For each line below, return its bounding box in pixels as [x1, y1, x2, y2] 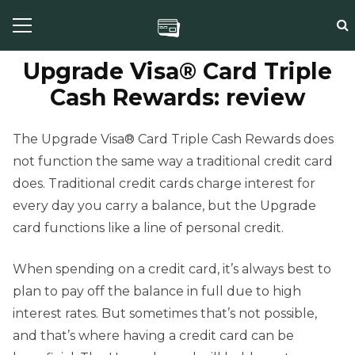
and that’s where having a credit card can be [13, 328, 294, 344]
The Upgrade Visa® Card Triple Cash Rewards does [13, 132, 334, 147]
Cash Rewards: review [49, 84, 306, 111]
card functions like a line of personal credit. [13, 220, 284, 236]
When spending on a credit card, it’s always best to [13, 261, 331, 277]
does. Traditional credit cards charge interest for [13, 176, 315, 192]
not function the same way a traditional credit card [13, 154, 333, 170]
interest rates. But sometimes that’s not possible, [13, 306, 317, 322]
